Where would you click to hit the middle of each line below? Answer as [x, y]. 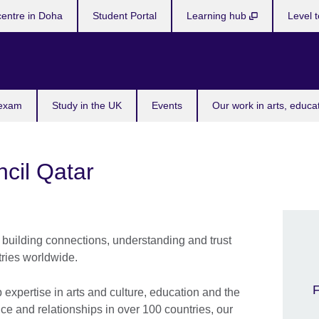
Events [167, 105]
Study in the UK [87, 105]
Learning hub [218, 16]
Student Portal [125, 16]
